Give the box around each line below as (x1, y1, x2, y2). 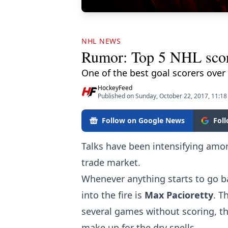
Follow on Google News (102, 115, 185, 125)
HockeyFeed (98, 83, 132, 92)
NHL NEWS (81, 36, 121, 46)
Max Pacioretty (145, 188, 213, 201)
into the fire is (81, 188, 145, 201)
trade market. (81, 156, 140, 168)
